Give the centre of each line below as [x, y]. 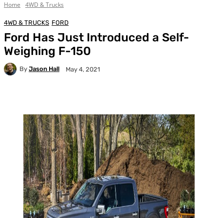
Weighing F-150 [47, 51]
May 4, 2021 [83, 69]
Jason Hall [44, 69]
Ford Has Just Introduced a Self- [97, 37]
